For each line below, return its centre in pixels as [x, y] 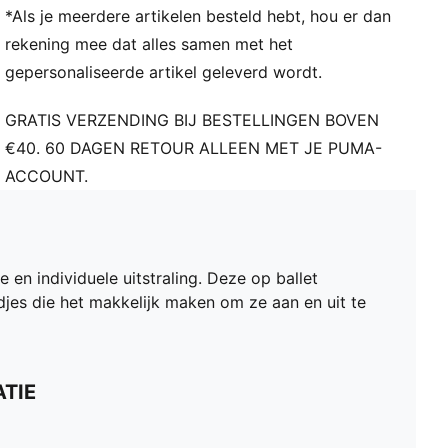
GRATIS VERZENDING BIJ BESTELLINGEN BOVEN [192, 120]
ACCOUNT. [47, 176]
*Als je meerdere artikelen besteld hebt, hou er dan [198, 16]
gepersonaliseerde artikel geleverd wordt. [164, 72]
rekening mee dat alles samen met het [149, 44]
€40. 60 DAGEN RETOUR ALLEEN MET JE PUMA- [194, 148]
